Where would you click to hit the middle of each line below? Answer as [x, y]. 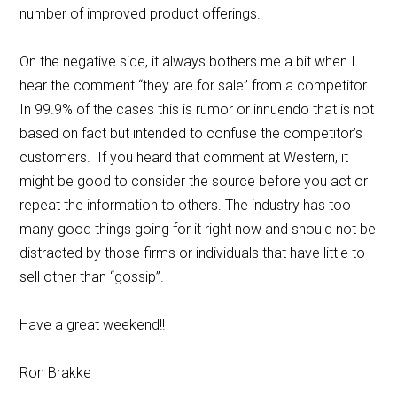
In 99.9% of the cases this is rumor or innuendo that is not [197, 110]
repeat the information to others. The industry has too [186, 206]
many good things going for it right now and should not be [198, 230]
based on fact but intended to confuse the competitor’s [191, 134]
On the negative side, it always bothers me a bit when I [188, 62]
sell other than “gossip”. [94, 277]
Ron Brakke [56, 373]
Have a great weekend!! [93, 325]
